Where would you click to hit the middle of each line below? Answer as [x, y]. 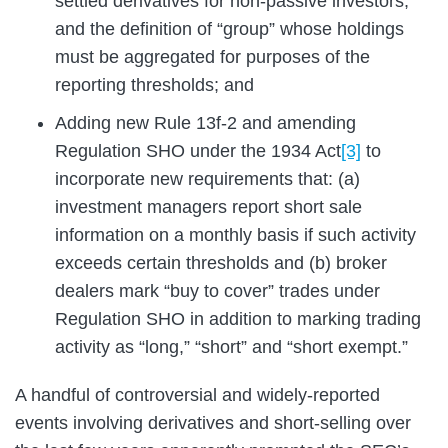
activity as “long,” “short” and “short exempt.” [234, 346]
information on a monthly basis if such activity [235, 234]
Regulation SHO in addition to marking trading [238, 318]
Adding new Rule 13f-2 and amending [205, 122]
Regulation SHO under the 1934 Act [198, 150]
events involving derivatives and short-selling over [213, 422]
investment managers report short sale [208, 206]
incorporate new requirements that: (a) [207, 178]
